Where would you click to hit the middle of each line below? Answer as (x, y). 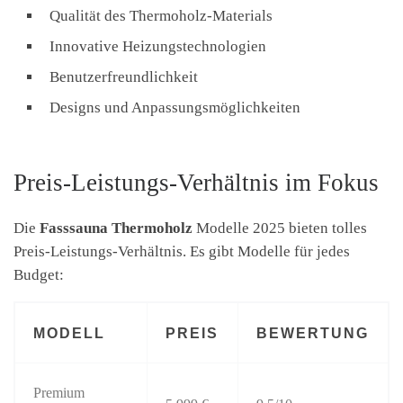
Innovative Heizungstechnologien (158, 47)
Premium (59, 392)
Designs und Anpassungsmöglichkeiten (175, 108)
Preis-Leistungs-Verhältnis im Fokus (196, 182)
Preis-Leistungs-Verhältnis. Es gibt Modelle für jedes (182, 251)
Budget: (39, 274)
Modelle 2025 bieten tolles (280, 228)
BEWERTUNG (313, 332)
